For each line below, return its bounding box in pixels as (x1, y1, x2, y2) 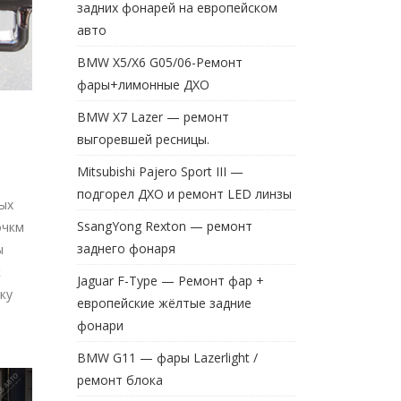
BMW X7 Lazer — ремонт (77, 108, 229, 125)
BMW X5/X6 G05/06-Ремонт (77, 54, 243, 71)
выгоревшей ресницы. (77, 131, 209, 148)
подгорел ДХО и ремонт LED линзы (77, 185, 292, 202)
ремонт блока (77, 371, 163, 388)
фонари (77, 317, 124, 334)
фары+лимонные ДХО (77, 76, 209, 93)
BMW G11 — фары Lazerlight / (77, 349, 258, 366)
